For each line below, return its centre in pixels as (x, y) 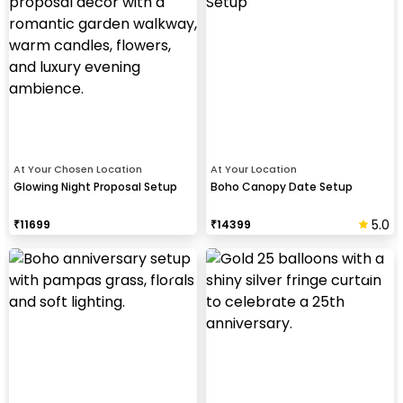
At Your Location (254, 169)
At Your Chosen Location (78, 169)
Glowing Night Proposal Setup (95, 186)
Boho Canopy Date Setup (282, 186)
